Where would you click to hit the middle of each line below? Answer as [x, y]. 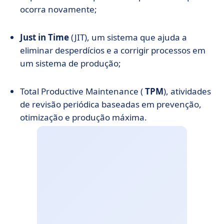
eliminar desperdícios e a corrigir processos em [113, 50]
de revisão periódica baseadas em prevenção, [111, 104]
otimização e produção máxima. [83, 117]
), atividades [187, 91]
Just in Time [44, 37]
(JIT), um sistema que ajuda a [128, 37]
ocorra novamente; [58, 9]
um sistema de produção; [70, 63]
